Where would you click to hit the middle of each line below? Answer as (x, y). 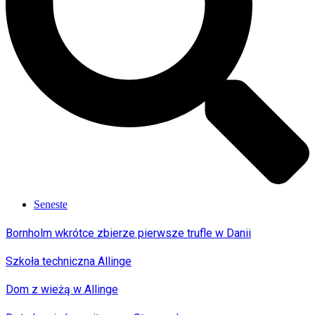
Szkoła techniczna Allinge (69, 262)
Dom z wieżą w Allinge (62, 290)
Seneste (51, 205)
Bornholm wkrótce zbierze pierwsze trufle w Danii (128, 233)
